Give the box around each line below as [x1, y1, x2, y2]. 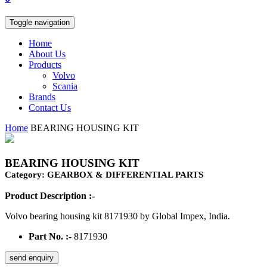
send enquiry [10, 253, 54, 263]
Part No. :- [29, 231, 72, 242]
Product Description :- [5, 191, 95, 201]
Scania [52, 80, 77, 91]
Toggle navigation [10, 17, 70, 27]
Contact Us [29, 102, 71, 113]
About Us [29, 48, 66, 59]
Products [29, 59, 61, 70]
